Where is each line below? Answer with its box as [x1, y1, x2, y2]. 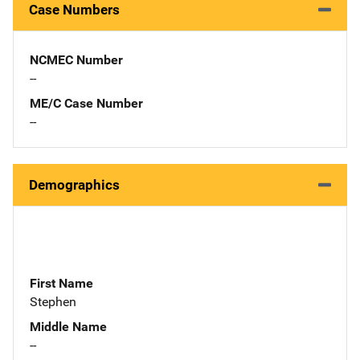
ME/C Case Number [30, 95, 143, 111]
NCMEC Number [30, 51, 123, 67]
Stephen [30, 293, 76, 309]
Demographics [29, 176, 120, 193]
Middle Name [30, 318, 107, 334]
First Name [30, 275, 93, 291]
